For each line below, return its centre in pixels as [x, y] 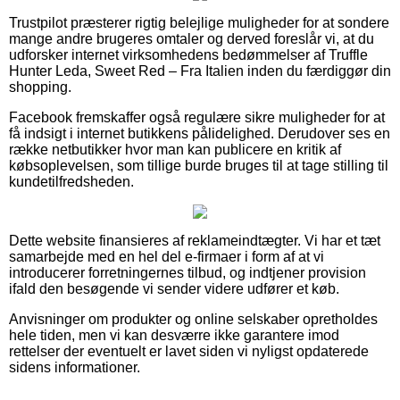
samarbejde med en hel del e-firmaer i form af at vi [167, 256]
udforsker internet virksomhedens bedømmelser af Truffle [188, 54]
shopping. [40, 87]
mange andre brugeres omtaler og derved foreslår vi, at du [192, 38]
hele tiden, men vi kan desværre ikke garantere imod [174, 335]
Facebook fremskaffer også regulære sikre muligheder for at [197, 117]
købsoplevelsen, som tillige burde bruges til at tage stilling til [199, 165]
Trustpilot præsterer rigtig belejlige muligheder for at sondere [199, 22]
